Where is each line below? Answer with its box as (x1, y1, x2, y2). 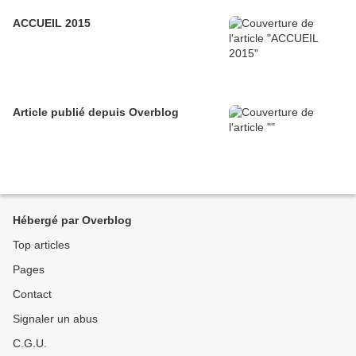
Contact (13, 288, 52, 301)
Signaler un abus (13, 312, 98, 326)
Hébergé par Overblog (13, 214, 132, 227)
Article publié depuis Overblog (129, 106, 179, 119)
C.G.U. (13, 337, 47, 350)
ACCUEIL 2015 (13, 17, 91, 30)
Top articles (13, 238, 70, 252)
